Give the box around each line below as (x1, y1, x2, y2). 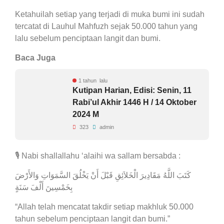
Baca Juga (15, 53, 55, 62)
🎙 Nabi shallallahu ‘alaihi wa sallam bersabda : (15, 151, 180, 160)
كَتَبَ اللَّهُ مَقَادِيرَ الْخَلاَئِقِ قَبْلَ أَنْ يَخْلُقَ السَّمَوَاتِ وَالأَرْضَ (15, 171, 191, 180)
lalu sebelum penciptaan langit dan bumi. (15, 34, 160, 43)
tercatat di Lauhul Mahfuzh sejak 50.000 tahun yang (15, 22, 197, 31)
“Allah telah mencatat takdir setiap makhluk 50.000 (15, 202, 193, 211)
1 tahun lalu (78, 77, 107, 84)
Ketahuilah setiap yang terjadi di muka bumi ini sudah (15, 10, 204, 19)
